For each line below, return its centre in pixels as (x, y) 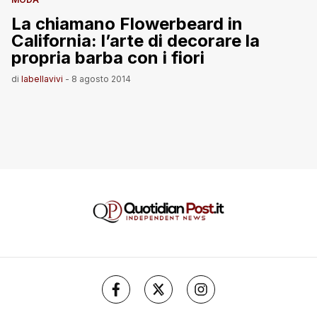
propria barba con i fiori (108, 58)
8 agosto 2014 (101, 79)
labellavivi (42, 79)
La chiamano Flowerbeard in (127, 24)
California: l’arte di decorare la (136, 41)
